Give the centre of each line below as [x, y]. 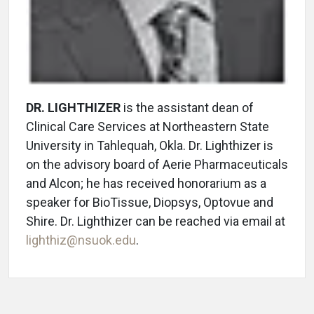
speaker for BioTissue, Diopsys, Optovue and [150, 203]
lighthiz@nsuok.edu [81, 240]
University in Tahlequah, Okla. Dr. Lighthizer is [150, 146]
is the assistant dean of [187, 108]
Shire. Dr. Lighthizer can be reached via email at [156, 221]
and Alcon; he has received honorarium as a [146, 184]
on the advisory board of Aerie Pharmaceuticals [157, 165]
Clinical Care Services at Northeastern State [148, 127]
